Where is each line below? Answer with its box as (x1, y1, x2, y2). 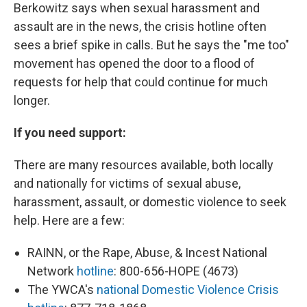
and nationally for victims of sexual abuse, (14, 176, 241, 191)
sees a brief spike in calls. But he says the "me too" (14, 38, 289, 52)
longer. (14, 93, 50, 108)
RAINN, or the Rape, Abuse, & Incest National (27, 245, 267, 260)
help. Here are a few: (14, 213, 125, 228)
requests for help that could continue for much (14, 75, 268, 89)
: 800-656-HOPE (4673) (114, 264, 238, 278)
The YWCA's (27, 282, 97, 297)
